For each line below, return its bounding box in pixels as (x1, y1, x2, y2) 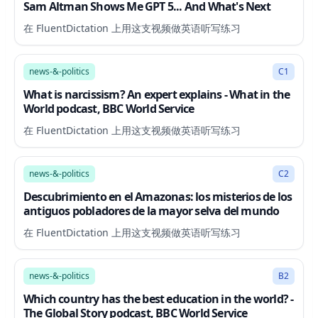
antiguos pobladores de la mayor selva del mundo (23, 203, 280, 219)
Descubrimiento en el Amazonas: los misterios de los (23, 189, 292, 204)
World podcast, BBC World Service (23, 101, 194, 116)
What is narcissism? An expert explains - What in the (23, 87, 290, 102)
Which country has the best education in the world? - (23, 291, 294, 307)
